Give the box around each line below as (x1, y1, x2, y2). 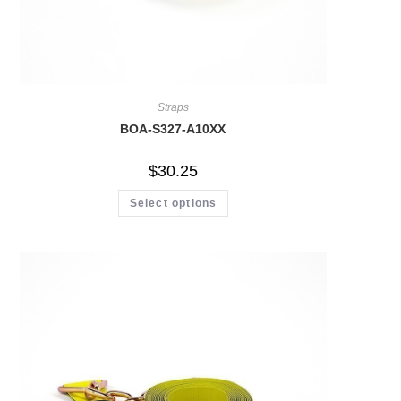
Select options (129, 197, 218, 210)
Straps (157, 101, 189, 115)
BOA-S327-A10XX (120, 122, 226, 137)
